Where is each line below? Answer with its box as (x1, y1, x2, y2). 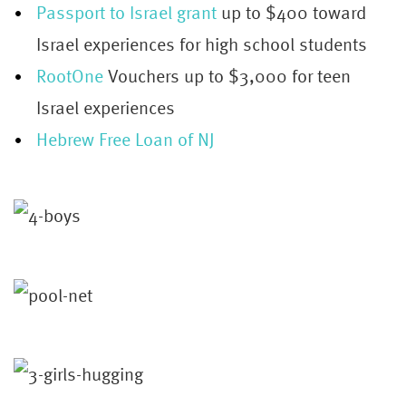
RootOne (36, 61, 103, 89)
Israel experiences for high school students (36, 29, 367, 57)
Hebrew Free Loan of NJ (36, 124, 215, 152)
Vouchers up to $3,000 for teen (103, 61, 351, 89)
